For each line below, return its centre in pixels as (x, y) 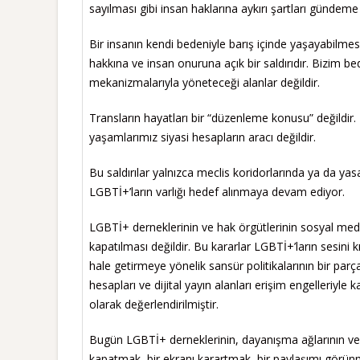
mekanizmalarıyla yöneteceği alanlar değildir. (205, 82)
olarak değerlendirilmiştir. (154, 304)
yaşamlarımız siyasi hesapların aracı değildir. (202, 137)
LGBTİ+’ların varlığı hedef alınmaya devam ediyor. (217, 191)
